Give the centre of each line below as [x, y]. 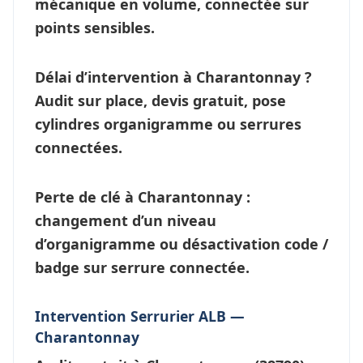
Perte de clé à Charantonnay [139, 196]
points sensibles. [95, 27]
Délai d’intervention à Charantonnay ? [173, 77]
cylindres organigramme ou [137, 124]
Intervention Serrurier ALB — [140, 316]
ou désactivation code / [242, 243]
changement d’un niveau [126, 220]
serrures [271, 124]
